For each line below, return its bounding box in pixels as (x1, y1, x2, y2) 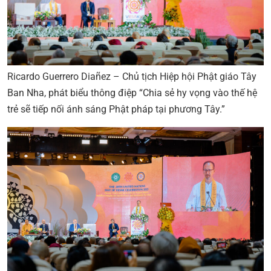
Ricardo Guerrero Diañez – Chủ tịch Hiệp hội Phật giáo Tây (7, 70, 256, 82)
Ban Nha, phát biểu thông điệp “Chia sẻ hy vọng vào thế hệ (7, 87, 257, 99)
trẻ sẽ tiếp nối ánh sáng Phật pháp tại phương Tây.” (7, 103, 225, 115)
